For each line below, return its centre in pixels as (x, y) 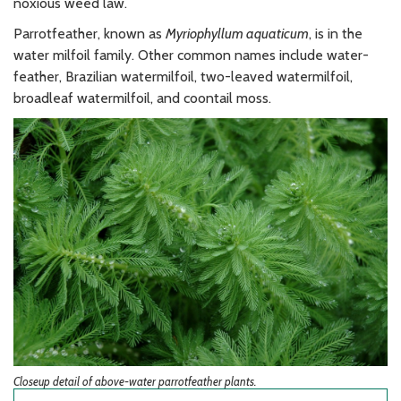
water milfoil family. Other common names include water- (191, 55)
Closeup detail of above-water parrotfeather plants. (135, 382)
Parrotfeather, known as (90, 33)
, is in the (336, 33)
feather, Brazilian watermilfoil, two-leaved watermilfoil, (183, 76)
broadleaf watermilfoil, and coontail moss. (142, 98)
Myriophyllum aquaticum (237, 33)
